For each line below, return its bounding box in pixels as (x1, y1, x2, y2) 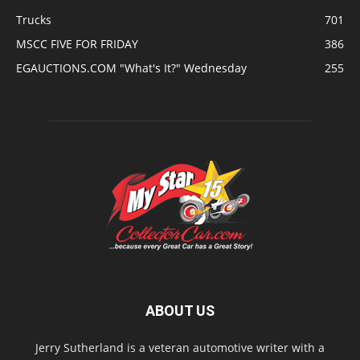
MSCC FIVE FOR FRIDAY (16, 36, 138, 51)
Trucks (16, 12, 51, 27)
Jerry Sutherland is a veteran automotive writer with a (35, 340, 325, 355)
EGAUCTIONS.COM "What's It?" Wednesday (16, 60, 247, 76)
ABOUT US (145, 302, 215, 319)
